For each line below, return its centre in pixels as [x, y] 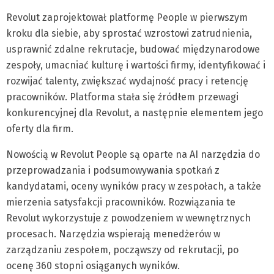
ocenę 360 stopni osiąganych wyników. [93, 266]
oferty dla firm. [40, 129]
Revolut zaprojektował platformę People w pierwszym [127, 18]
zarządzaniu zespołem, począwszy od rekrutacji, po [122, 250]
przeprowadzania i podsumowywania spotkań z [113, 171]
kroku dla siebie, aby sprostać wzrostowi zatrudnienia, [129, 34]
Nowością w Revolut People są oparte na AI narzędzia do [133, 155]
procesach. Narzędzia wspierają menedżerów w [113, 234]
